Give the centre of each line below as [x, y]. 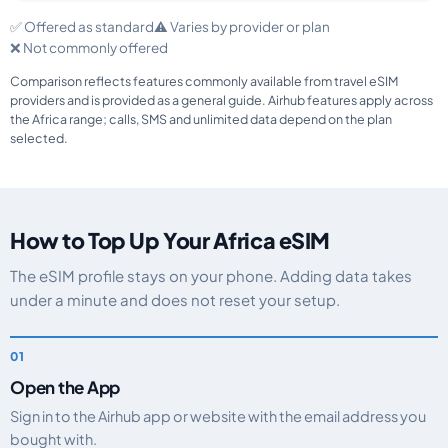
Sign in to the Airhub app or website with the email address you [218, 416]
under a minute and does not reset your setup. [175, 299]
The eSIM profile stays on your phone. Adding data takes [211, 275]
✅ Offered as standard [82, 26]
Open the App [65, 387]
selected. [39, 138]
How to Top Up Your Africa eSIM [170, 240]
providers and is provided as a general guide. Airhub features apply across [221, 100]
